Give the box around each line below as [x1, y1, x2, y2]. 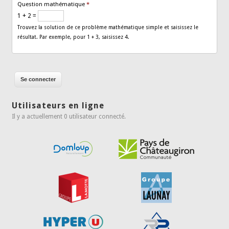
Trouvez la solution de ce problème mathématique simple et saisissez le [17, 25, 199, 31]
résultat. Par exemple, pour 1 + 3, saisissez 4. [17, 34, 130, 40]
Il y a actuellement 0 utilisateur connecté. [12, 113, 126, 121]
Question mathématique [17, 1, 87, 8]
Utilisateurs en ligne [12, 101, 105, 111]
